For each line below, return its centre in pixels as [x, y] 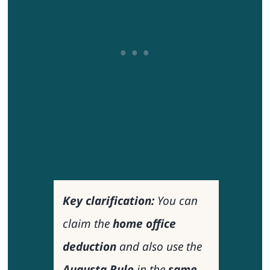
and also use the [159, 247]
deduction [89, 247]
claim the [87, 224]
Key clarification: [108, 201]
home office [144, 224]
